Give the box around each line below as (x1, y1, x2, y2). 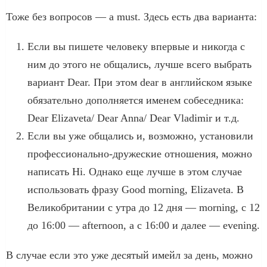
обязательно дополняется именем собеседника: (27, 94, 244, 106)
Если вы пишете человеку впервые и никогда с (27, 40, 245, 52)
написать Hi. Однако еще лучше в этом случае (27, 165, 242, 178)
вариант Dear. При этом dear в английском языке (27, 76, 252, 88)
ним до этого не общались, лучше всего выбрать (27, 58, 252, 70)
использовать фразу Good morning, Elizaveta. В (27, 183, 244, 195)
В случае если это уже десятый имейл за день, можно (6, 249, 253, 261)
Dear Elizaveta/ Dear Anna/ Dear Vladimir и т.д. (27, 111, 240, 124)
